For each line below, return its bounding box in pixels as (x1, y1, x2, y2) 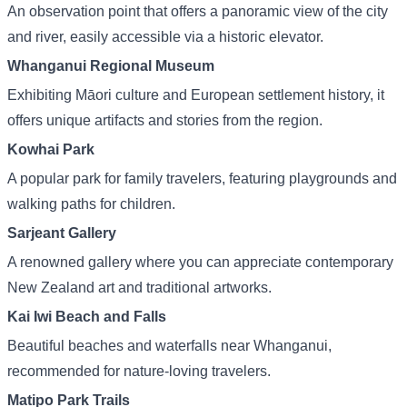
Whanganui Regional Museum (7, 58, 214, 74)
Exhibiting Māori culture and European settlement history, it (7, 87, 384, 103)
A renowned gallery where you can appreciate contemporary (7, 254, 393, 270)
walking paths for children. (7, 196, 175, 212)
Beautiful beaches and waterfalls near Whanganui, (7, 338, 332, 353)
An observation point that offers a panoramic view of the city (7, 4, 388, 19)
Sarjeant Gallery (7, 225, 116, 241)
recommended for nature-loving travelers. (7, 363, 271, 379)
